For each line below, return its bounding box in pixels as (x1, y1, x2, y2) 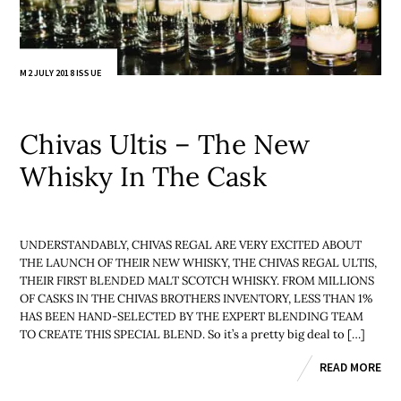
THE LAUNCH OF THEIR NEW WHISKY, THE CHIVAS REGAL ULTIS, (20, 254, 378, 270)
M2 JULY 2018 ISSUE (20, 67, 102, 80)
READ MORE (319, 360, 381, 376)
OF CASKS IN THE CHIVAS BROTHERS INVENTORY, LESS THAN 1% (20, 290, 373, 306)
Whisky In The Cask (20, 159, 267, 194)
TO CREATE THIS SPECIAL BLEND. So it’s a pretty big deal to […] (20, 326, 366, 342)
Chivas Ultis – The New (20, 127, 310, 162)
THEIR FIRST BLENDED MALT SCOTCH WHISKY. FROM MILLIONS (20, 272, 375, 288)
